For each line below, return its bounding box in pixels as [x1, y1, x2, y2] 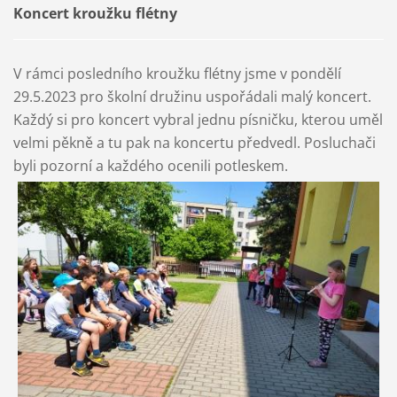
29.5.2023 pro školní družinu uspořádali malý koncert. [12, 87, 371, 106]
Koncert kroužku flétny [12, 4, 177, 24]
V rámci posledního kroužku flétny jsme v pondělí [12, 64, 341, 83]
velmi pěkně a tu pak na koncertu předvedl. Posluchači [12, 133, 376, 152]
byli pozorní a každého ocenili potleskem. [12, 156, 292, 175]
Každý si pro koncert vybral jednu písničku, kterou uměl [12, 110, 383, 129]
